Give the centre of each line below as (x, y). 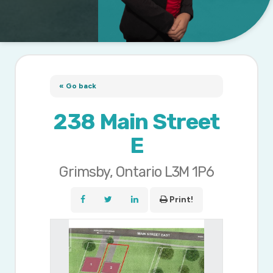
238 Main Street (136, 122)
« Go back (78, 86)
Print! (181, 200)
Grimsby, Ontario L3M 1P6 (136, 172)
